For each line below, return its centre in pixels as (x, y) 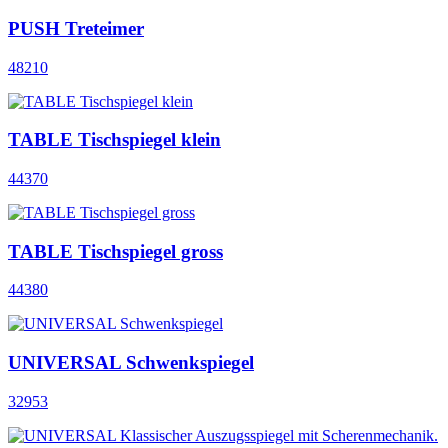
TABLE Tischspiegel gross (115, 251)
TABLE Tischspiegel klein (114, 140)
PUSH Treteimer (76, 28)
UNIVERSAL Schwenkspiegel (131, 363)
